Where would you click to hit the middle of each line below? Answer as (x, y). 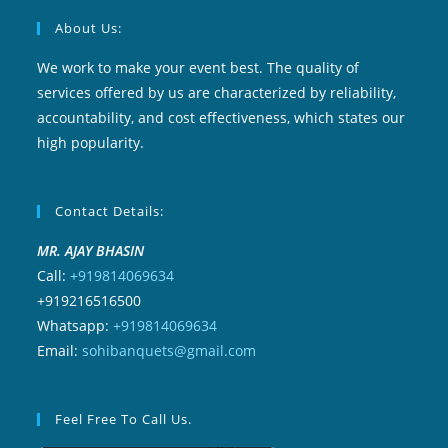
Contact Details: (110, 211)
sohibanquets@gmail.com (169, 350)
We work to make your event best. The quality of (198, 67)
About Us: (89, 28)
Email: (60, 350)
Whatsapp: (75, 325)
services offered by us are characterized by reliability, (217, 92)
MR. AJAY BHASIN (91, 250)
